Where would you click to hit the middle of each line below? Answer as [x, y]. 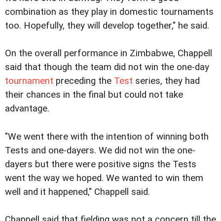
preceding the [84, 81]
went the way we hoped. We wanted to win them [104, 178]
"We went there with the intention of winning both [107, 136]
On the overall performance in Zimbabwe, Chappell [109, 54]
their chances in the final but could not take [94, 95]
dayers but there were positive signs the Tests [101, 164]
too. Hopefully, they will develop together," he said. [107, 26]
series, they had [166, 81]
